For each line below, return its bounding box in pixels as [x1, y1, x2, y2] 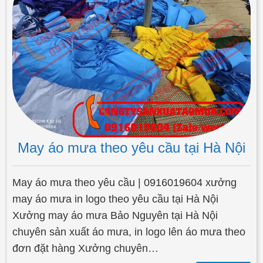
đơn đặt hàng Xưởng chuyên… [12, 242, 159, 255]
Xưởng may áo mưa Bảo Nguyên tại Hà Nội [12, 210, 218, 222]
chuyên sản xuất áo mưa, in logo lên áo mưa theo [12, 226, 245, 238]
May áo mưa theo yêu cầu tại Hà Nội [18, 140, 245, 156]
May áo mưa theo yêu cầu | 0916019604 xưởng [12, 177, 237, 189]
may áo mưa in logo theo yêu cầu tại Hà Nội [12, 193, 218, 205]
